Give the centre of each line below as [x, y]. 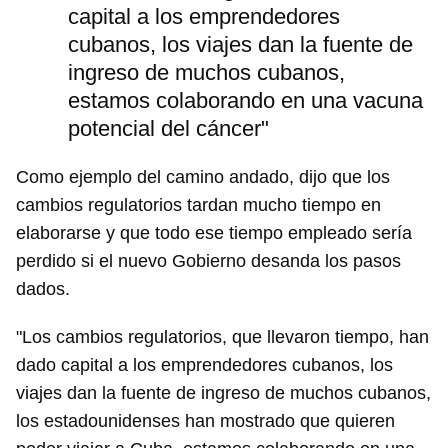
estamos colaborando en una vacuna [245, 100]
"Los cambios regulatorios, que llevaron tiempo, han [222, 337]
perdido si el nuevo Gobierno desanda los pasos [208, 261]
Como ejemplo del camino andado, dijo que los [203, 177]
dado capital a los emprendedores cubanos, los [204, 365]
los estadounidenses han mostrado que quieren [205, 421]
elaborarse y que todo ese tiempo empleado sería [214, 233]
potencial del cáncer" [168, 128]
